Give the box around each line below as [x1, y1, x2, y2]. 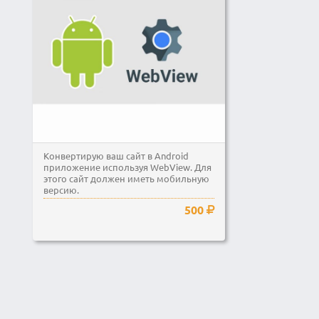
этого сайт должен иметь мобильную [43, 172, 209, 184]
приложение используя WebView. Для [43, 161, 211, 173]
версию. [43, 184, 79, 196]
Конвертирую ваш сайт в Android [43, 150, 189, 162]
